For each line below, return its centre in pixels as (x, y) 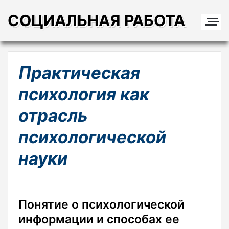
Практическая (79, 73)
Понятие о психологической (101, 204)
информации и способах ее (99, 219)
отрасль (53, 116)
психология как (84, 94)
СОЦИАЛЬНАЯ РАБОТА (96, 20)
